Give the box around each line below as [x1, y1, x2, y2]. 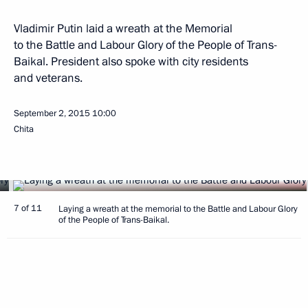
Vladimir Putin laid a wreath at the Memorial [14, 21, 232, 36]
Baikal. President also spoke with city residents [14, 54, 248, 69]
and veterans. [14, 70, 82, 86]
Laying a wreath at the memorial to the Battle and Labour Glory [58, 203, 298, 215]
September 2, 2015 [14, 107, 90, 120]
